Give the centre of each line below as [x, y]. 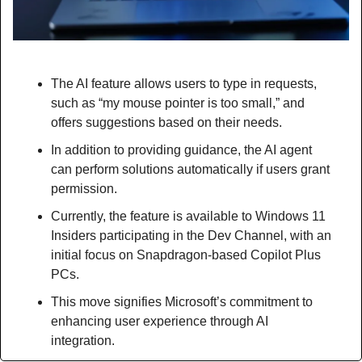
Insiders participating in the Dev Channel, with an [191, 235]
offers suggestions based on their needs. [166, 122]
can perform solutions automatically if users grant [190, 169]
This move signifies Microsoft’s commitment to [182, 301]
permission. [84, 188]
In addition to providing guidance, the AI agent [181, 149]
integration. [83, 340]
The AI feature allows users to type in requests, [184, 83]
